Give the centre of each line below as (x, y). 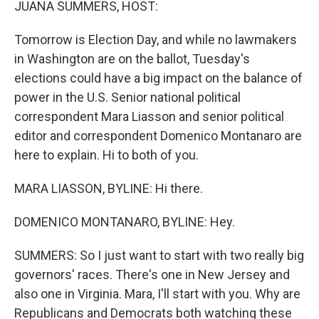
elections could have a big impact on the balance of (158, 78)
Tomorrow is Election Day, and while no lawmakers (156, 40)
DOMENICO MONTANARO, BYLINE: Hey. (125, 222)
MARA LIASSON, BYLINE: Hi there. (109, 188)
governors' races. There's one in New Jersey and (152, 274)
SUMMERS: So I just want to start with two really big (159, 255)
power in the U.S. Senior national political (127, 97)
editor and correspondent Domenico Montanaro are (158, 136)
